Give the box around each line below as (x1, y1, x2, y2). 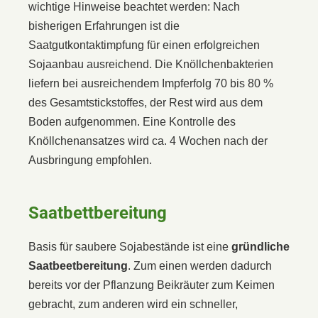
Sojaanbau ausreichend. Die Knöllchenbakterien (28, 57, 273, 70)
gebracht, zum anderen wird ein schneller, (28, 297, 238, 310)
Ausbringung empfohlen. (28, 153, 152, 166)
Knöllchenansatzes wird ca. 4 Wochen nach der (28, 134, 268, 147)
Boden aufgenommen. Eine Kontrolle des (28, 115, 236, 128)
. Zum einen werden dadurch (128, 259, 272, 272)
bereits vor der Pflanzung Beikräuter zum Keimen (28, 278, 275, 291)
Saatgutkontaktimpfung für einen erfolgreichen (28, 38, 260, 51)
